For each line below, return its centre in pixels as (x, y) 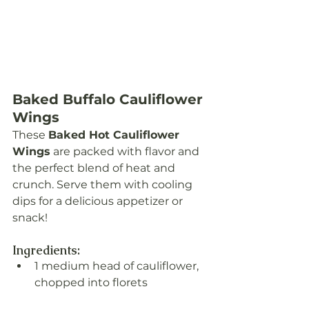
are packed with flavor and (126, 152)
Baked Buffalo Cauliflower (110, 100)
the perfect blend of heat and (95, 168)
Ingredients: (46, 250)
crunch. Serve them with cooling (104, 185)
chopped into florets (91, 283)
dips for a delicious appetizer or (99, 201)
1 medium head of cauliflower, (118, 266)
